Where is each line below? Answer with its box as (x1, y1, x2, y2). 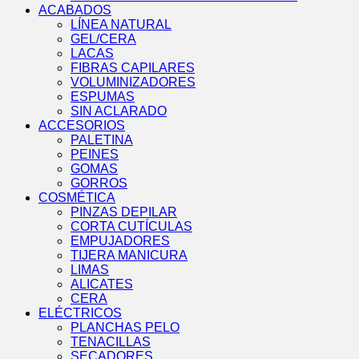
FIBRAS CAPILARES (71, 61, 195, 75)
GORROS (71, 176, 127, 191)
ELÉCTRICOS (38, 306, 122, 321)
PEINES (71, 147, 119, 162)
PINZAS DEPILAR (71, 205, 177, 220)
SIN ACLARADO (71, 104, 167, 119)
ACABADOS (38, 3, 111, 18)
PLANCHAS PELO (71, 321, 179, 335)
